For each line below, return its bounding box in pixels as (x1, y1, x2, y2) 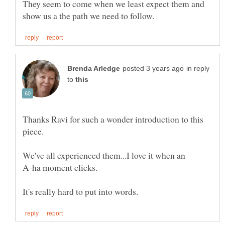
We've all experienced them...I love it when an (23, 149, 185, 161)
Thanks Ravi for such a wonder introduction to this (23, 113, 203, 125)
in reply (186, 64, 209, 72)
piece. (23, 125, 44, 137)
